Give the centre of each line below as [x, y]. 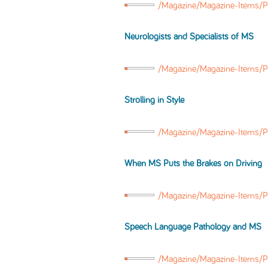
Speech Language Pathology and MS [193, 227]
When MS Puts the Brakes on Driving [193, 164]
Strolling [141, 100]
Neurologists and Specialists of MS [189, 37]
